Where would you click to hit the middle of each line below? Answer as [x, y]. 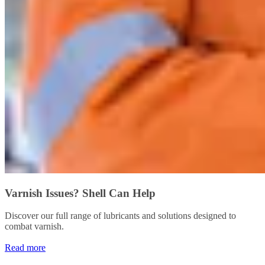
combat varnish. [34, 227]
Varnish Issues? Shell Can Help [80, 193]
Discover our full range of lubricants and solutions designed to [120, 216]
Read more [25, 248]
